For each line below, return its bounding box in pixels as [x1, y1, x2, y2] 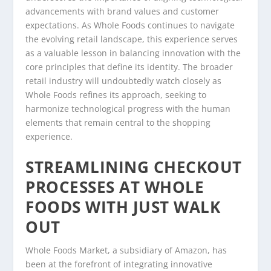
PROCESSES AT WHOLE [25, 175, 204, 198]
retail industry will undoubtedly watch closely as [25, 75, 222, 87]
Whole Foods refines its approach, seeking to [25, 89, 207, 101]
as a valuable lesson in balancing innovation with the [25, 47, 241, 59]
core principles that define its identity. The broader [25, 61, 233, 73]
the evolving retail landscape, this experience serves [25, 33, 238, 45]
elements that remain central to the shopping [25, 117, 211, 129]
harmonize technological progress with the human [25, 103, 231, 115]
